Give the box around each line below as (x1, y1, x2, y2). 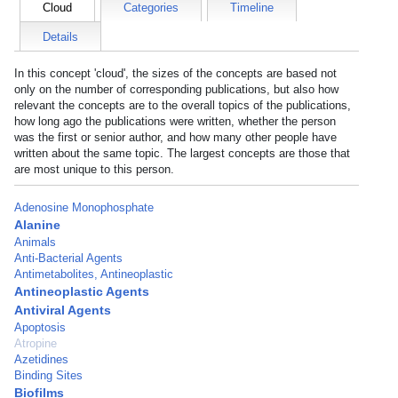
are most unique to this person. (14, 163, 174, 176)
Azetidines (14, 353, 68, 366)
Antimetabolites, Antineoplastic (14, 267, 173, 281)
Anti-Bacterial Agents (14, 251, 123, 265)
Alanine (14, 218, 60, 232)
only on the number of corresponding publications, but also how (14, 83, 338, 96)
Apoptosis (14, 321, 66, 334)
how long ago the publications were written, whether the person (14, 115, 336, 128)
